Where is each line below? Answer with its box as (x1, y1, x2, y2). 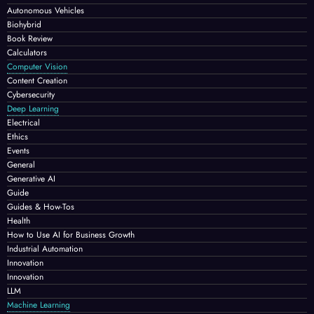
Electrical (7, 116, 40, 129)
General (7, 158, 35, 171)
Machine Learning (7, 298, 70, 311)
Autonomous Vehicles (7, 4, 84, 17)
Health (7, 214, 30, 227)
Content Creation (7, 74, 67, 87)
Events (7, 144, 29, 157)
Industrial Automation (7, 242, 83, 255)
